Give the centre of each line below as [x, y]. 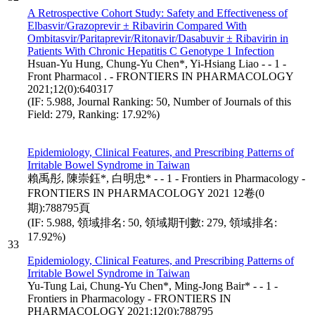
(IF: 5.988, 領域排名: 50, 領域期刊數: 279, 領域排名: [152, 222]
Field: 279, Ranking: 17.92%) [94, 114]
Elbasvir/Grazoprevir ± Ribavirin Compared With [137, 25]
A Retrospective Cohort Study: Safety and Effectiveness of [157, 13]
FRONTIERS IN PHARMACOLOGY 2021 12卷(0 [146, 193]
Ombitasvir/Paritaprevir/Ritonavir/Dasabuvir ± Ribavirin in [158, 38]
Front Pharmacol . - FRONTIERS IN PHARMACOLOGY [160, 76]
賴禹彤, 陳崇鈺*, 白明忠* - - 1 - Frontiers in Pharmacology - [166, 178]
